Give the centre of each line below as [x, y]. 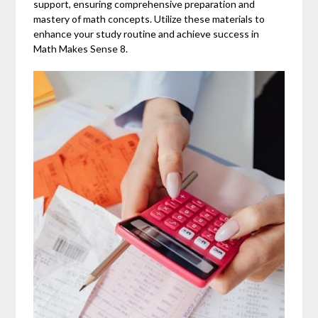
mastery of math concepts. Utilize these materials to [149, 18]
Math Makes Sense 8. [81, 48]
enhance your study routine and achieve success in [147, 33]
